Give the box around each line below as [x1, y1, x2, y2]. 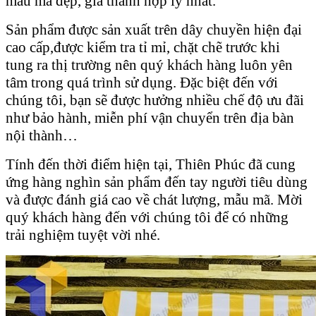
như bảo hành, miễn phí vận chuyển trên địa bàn [6, 109, 294, 126]
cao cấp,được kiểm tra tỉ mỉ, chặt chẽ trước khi [6, 38, 280, 56]
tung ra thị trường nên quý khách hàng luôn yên [6, 56, 293, 73]
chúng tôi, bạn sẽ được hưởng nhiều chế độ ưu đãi [6, 91, 304, 109]
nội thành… [6, 126, 78, 144]
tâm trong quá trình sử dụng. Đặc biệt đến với [6, 73, 278, 91]
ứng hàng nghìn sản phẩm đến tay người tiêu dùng [6, 173, 308, 190]
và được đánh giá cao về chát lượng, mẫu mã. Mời [6, 190, 303, 208]
